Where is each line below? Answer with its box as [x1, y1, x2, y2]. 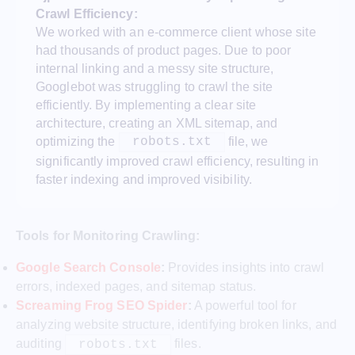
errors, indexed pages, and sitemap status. [16, 279, 257, 293]
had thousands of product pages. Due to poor [36, 44, 292, 58]
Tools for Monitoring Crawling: [16, 228, 200, 242]
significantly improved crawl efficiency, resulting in [36, 155, 319, 169]
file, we [224, 135, 269, 149]
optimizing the [36, 135, 119, 149]
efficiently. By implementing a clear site [36, 98, 257, 113]
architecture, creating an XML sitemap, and [36, 116, 278, 131]
